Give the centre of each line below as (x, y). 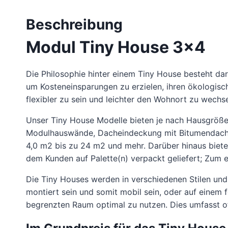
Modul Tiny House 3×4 (116, 47)
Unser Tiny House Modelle (77, 120)
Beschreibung (74, 25)
